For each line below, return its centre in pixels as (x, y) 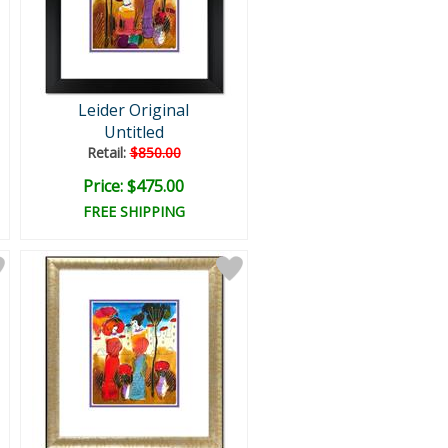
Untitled (133, 132)
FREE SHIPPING (133, 211)
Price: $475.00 (133, 186)
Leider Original (133, 110)
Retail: (108, 152)
